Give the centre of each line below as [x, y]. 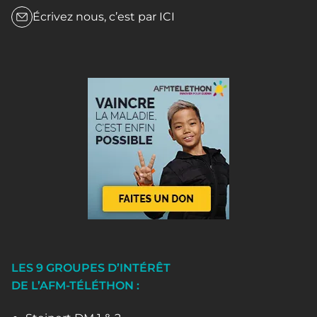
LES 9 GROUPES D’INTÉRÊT [91, 268]
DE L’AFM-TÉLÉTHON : [75, 286]
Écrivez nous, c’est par [96, 17]
